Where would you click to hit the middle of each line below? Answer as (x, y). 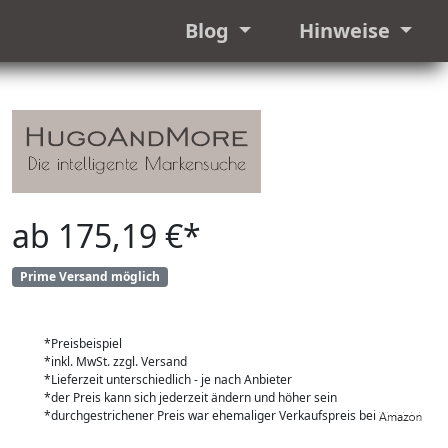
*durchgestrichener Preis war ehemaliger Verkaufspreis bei (211, 416)
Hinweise (346, 30)
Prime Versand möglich (89, 276)
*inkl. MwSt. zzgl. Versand (115, 362)
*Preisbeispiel (83, 344)
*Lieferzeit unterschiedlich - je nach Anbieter (168, 380)
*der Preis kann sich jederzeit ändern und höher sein (190, 398)
